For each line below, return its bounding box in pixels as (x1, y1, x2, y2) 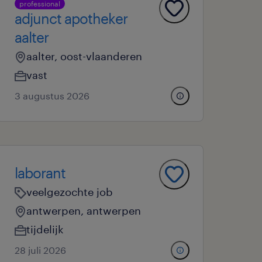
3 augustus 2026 (15, 90, 90, 101)
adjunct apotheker (15, 10, 128, 27)
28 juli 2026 (15, 244, 67, 256)
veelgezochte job (26, 185, 113, 198)
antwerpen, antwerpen (26, 204, 142, 217)
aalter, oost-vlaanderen (26, 50, 143, 63)
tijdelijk (26, 223, 64, 236)
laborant (15, 164, 66, 181)
